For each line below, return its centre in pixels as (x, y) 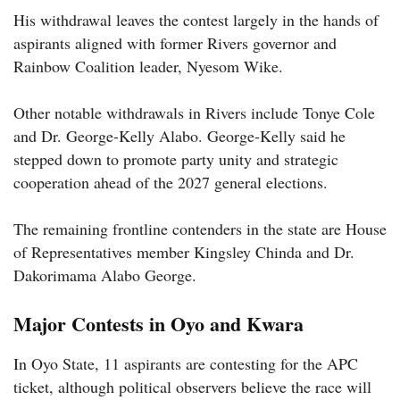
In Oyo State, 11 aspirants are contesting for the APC (186, 363)
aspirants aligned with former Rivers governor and (175, 42)
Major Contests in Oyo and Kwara (158, 323)
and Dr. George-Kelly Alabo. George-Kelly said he (179, 135)
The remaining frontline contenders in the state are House (200, 228)
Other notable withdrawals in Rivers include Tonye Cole (194, 112)
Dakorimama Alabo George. (105, 275)
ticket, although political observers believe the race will (192, 386)
